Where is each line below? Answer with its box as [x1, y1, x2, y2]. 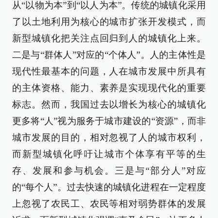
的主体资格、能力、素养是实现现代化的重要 [12, 82, 206, 93]
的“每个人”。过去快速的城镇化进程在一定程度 [12, 182, 206, 192]
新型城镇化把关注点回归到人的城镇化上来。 [12, 33, 206, 43]
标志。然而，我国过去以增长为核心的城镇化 [12, 99, 206, 109]
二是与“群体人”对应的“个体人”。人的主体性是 [12, 49, 206, 60]
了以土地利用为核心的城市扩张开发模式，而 [12, 16, 206, 27]
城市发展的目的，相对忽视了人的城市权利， [12, 132, 206, 143]
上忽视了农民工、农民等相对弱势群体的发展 [12, 198, 206, 209]
